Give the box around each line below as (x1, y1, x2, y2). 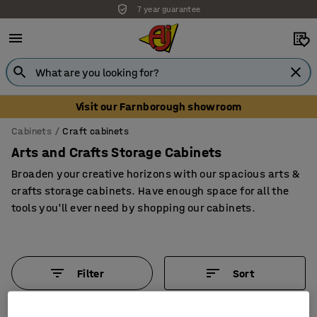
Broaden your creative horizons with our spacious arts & (11, 167, 299, 180)
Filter (76, 266, 105, 280)
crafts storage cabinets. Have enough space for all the (11, 184, 289, 197)
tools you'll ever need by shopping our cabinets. (11, 201, 256, 214)
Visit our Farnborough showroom (75, 100, 242, 113)
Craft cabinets (62, 125, 129, 137)
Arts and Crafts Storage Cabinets (11, 144, 222, 161)
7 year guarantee (138, 3, 200, 13)
